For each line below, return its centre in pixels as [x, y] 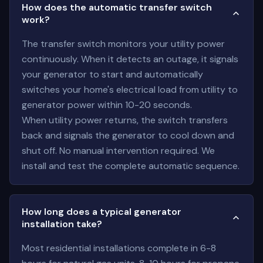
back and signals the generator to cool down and [128, 135]
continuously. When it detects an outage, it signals [130, 59]
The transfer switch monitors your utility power [123, 44]
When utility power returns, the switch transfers [125, 120]
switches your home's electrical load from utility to [130, 90]
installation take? [62, 224]
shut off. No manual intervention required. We [118, 151]
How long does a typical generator [102, 212]
